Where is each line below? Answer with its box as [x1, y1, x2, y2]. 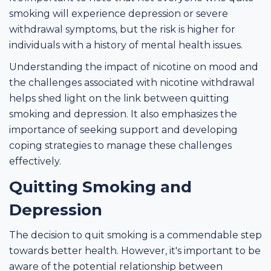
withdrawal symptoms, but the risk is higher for [9, 23, 235, 35]
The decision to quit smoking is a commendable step [9, 229, 262, 241]
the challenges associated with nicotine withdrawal [9, 76, 255, 88]
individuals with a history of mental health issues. [9, 39, 243, 51]
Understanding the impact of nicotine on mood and [9, 60, 258, 73]
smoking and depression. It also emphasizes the [9, 108, 237, 120]
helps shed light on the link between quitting [9, 92, 229, 104]
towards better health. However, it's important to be [9, 244, 261, 256]
